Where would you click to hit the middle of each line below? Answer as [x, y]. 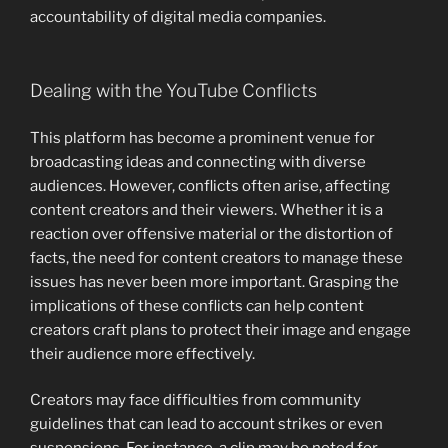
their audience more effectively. [142, 353]
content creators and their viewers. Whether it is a [206, 209]
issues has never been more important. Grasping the [214, 281]
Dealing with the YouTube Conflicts [173, 91]
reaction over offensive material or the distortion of [211, 233]
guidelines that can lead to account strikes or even [206, 424]
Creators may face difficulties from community [195, 400]
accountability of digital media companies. [178, 16]
